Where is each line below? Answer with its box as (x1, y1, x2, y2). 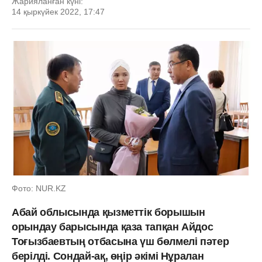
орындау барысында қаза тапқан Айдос (12, 220, 213, 233)
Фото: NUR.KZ (12, 183, 66, 193)
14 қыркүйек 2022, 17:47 (12, 7, 105, 16)
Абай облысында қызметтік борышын (12, 206, 205, 218)
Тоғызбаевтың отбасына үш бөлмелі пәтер (12, 235, 229, 247)
